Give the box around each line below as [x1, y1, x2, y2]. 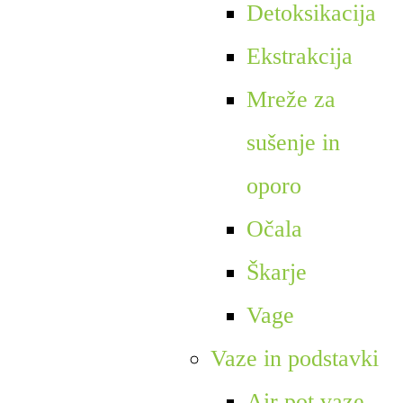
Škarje [246, 258, 307, 285]
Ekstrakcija [246, 42, 353, 69]
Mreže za [246, 85, 336, 112]
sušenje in [246, 129, 340, 156]
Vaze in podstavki [210, 345, 379, 372]
